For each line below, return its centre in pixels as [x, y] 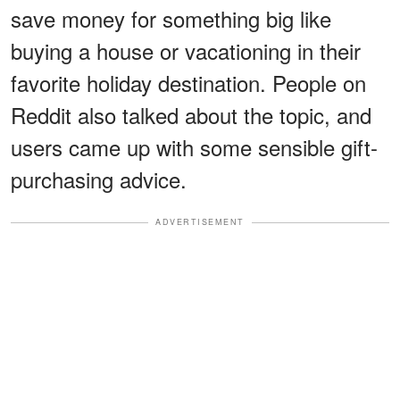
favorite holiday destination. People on [188, 83]
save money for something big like [171, 19]
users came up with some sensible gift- [194, 147]
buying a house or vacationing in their [186, 51]
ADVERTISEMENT [200, 222]
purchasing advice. [99, 179]
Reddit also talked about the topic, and [191, 115]
